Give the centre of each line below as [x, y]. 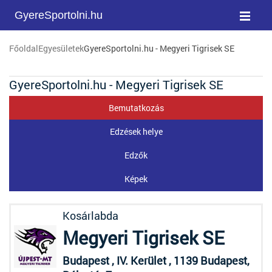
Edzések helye [136, 131]
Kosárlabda [90, 216]
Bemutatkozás [136, 108]
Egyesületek [61, 48]
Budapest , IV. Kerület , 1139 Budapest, [156, 260]
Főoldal [24, 48]
